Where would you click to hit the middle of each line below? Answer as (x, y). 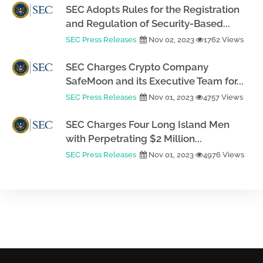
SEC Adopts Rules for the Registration (153, 9)
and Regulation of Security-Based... (148, 23)
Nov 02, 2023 (171, 40)
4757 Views (223, 97)
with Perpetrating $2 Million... (134, 139)
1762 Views (224, 40)
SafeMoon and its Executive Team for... (155, 81)
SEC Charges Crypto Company (137, 67)
